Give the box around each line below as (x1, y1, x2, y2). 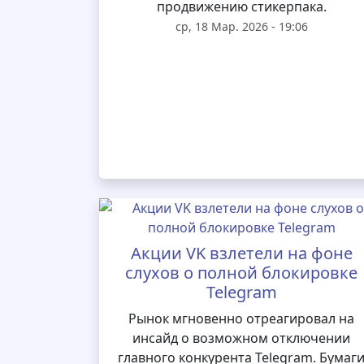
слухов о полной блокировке (125, 262, 358, 284)
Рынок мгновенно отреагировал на (128, 310, 355, 327)
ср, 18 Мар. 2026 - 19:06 (175, 19, 308, 34)
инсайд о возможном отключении (132, 329, 351, 347)
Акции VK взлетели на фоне (130, 242, 353, 264)
